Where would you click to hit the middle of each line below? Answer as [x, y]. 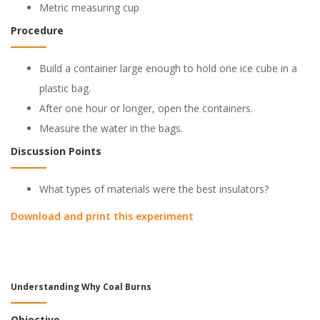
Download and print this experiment [102, 216]
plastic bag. [65, 88]
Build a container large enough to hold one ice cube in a [168, 68]
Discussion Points [56, 151]
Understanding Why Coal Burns [81, 287]
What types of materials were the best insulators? [154, 189]
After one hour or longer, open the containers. [146, 108]
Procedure [37, 30]
